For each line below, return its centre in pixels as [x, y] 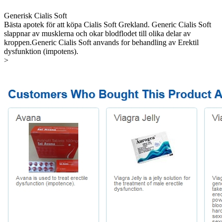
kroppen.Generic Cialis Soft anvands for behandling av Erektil [101, 42]
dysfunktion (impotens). [41, 51]
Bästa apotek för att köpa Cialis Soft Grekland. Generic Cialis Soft [108, 24]
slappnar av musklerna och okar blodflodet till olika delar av [97, 33]
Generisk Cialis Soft [35, 15]
